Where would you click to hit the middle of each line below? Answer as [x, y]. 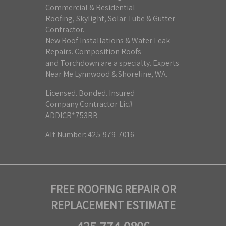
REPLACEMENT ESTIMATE [113, 205]
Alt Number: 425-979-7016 [90, 134]
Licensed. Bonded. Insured [90, 93]
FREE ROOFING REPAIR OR [113, 189]
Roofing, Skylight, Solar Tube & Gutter [110, 18]
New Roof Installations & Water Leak [108, 40]
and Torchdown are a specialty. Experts [112, 63]
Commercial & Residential [90, 7]
